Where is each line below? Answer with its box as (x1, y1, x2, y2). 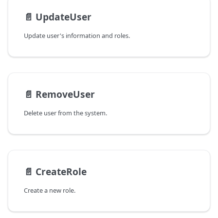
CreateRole (36, 165, 87, 179)
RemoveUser (36, 88, 95, 101)
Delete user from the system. (24, 109, 107, 118)
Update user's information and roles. (24, 31, 130, 40)
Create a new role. (24, 186, 75, 195)
